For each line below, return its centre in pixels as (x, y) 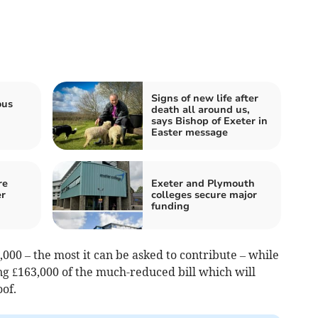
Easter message (190, 132)
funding (170, 206)
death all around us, (201, 109)
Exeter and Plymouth (203, 183)
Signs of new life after (205, 98)
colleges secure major (204, 194)
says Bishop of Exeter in (209, 121)
